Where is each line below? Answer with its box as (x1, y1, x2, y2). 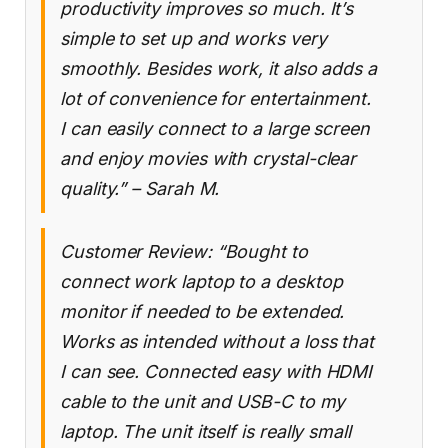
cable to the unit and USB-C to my (60, 391, 346, 413)
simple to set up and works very (60, 28, 327, 50)
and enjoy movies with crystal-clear (60, 148, 357, 170)
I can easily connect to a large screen (60, 118, 370, 140)
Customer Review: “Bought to (60, 241, 308, 263)
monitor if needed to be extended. (60, 301, 345, 323)
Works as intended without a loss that (60, 331, 375, 353)
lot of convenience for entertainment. (60, 88, 372, 110)
